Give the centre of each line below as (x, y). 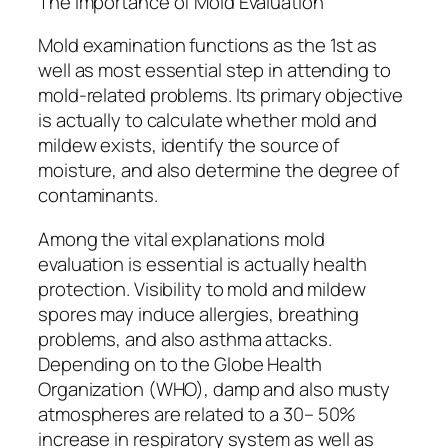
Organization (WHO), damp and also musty (214, 388)
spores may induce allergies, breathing (199, 313)
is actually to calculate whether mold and (207, 120)
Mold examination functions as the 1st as (207, 45)
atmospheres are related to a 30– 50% (197, 413)
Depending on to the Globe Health (180, 363)
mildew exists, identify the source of (189, 145)
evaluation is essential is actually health (202, 263)
